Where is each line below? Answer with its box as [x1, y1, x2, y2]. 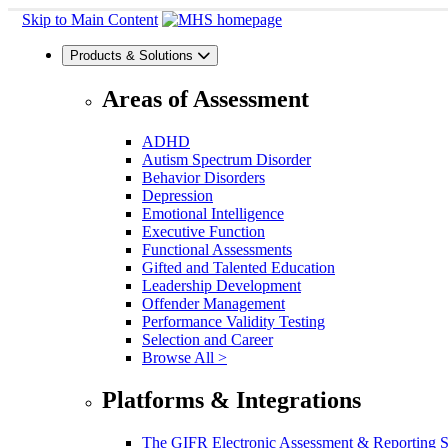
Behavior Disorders [142, 168, 265, 186]
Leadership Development [142, 276, 301, 294]
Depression [142, 186, 213, 204]
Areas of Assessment [102, 85, 309, 112]
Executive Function [142, 222, 265, 240]
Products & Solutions [70, 48, 193, 63]
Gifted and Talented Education [142, 258, 335, 276]
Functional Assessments [142, 240, 292, 258]
